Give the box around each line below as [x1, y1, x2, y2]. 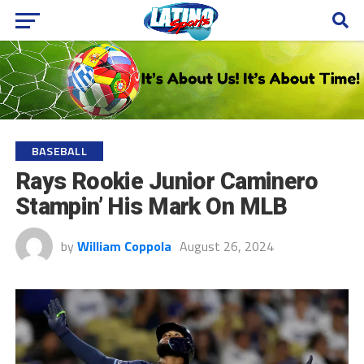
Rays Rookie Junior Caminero [15, 167, 318, 195]
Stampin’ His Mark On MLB [15, 192, 288, 220]
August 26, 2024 [179, 236, 274, 256]
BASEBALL [31, 141, 87, 160]
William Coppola [76, 236, 171, 256]
